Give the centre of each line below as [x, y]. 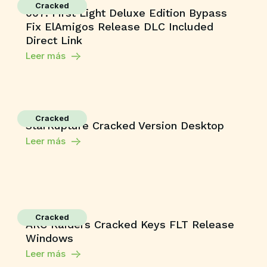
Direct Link [54, 40]
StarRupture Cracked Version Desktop [125, 125]
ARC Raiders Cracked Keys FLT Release [130, 224]
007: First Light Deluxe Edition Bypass [127, 13]
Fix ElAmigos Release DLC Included [120, 27]
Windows [50, 238]
